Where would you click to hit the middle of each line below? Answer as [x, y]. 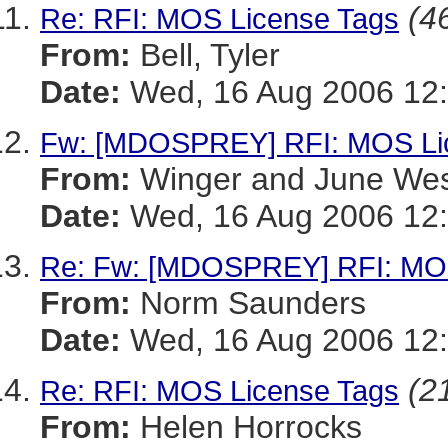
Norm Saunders [248, 303]
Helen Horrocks [246, 427]
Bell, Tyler [205, 55]
